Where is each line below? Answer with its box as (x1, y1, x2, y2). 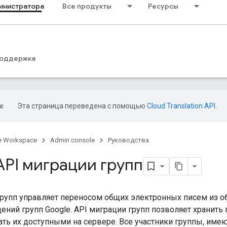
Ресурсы (148, 2, 178, 11)
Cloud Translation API (147, 102, 215, 110)
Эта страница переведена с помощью (17, 102, 147, 110)
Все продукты (62, 2, 111, 11)
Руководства (108, 136, 149, 144)
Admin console (50, 136, 95, 144)
